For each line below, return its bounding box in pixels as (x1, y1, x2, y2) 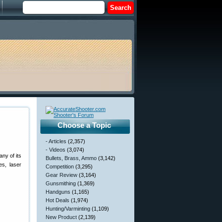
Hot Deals (46, 197, 69, 203)
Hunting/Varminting (46, 206, 90, 212)
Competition (46, 164, 74, 169)
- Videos (46, 147, 65, 153)
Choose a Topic (57, 121, 111, 129)
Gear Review (46, 172, 77, 178)
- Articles (46, 138, 66, 144)
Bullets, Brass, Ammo (46, 155, 97, 161)
